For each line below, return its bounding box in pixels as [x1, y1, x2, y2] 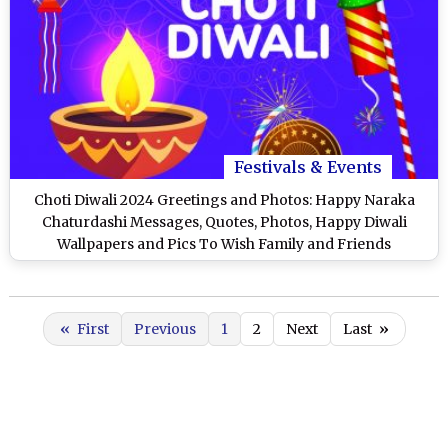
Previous [133, 320, 196, 339]
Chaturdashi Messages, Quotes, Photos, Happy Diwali [41, 213, 407, 232]
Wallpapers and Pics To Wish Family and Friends [57, 235, 391, 254]
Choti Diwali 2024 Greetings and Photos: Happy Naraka [33, 191, 415, 210]
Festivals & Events [234, 157, 382, 178]
